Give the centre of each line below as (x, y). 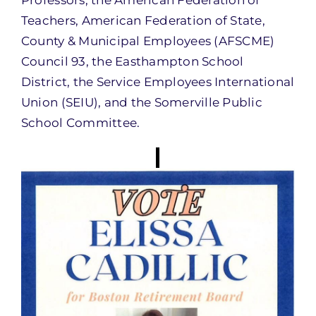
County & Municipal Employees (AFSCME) (148, 41)
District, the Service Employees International (158, 82)
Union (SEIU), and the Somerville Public (141, 102)
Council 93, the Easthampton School (132, 61)
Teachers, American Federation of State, (143, 20)
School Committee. (80, 123)
